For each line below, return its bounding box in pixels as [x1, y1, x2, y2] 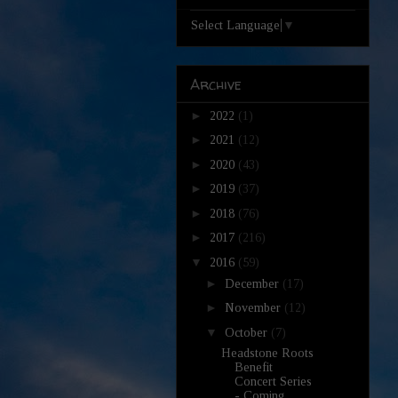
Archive [190, 74, 242, 94]
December [224, 276, 283, 291]
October [224, 325, 271, 339]
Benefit [234, 360, 273, 374]
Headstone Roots [220, 346, 314, 360]
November [224, 301, 284, 315]
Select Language [191, 19, 280, 33]
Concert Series [234, 374, 312, 388]
